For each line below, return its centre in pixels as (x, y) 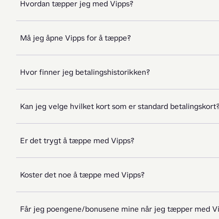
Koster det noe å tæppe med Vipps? (82, 175)
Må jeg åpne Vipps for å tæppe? (76, 38)
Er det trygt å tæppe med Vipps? (77, 141)
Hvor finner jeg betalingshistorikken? (85, 72)
